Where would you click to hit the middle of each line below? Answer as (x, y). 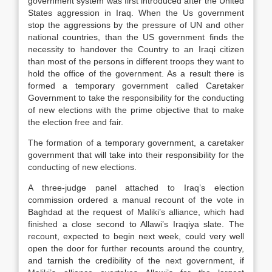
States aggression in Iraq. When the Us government (136, 13)
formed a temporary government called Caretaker (136, 86)
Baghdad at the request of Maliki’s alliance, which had (136, 212)
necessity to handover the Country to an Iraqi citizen (136, 49)
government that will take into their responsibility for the (136, 155)
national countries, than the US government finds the (136, 37)
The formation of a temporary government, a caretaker (136, 143)
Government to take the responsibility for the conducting (136, 98)
